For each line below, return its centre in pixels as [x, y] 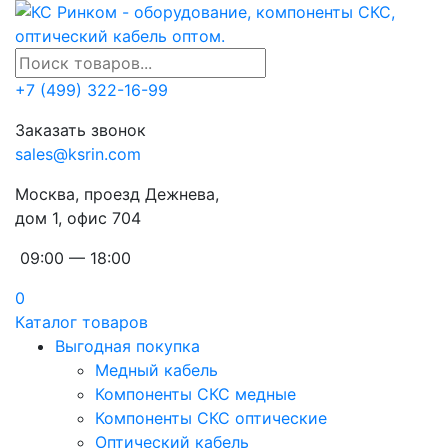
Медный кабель [156, 370]
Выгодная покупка [127, 346]
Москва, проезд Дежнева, [119, 194]
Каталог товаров [81, 322]
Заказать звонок [80, 130]
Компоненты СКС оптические [211, 418]
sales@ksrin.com [78, 154]
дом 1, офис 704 [78, 218]
